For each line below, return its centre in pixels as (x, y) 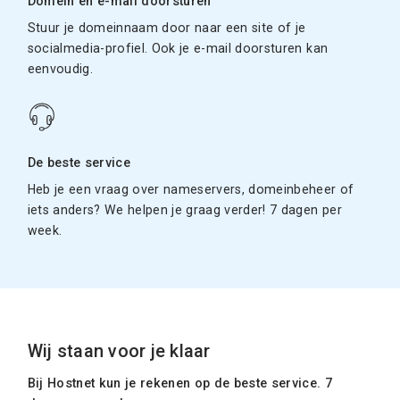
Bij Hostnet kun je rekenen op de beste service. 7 (180, 383)
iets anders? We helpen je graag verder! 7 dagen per (184, 209)
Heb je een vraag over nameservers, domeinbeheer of (191, 189)
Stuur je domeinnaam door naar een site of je (167, 27)
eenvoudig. (60, 68)
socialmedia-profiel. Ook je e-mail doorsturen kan (178, 48)
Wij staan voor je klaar (119, 351)
